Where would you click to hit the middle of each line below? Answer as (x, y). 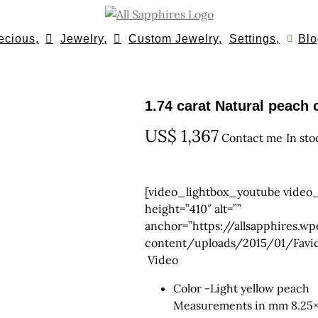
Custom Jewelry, (175, 38)
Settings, (254, 38)
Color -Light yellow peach (241, 288)
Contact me (252, 138)
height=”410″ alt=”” (193, 209)
